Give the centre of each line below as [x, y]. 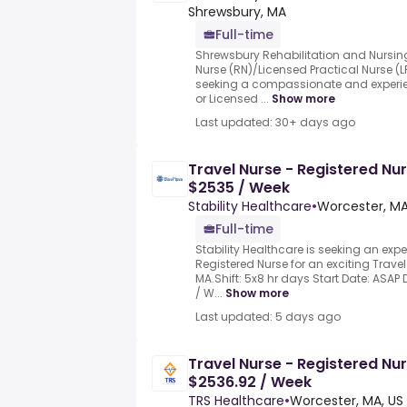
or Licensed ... [232, 99]
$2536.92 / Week [250, 382]
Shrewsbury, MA [237, 12]
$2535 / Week [239, 188]
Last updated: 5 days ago [268, 317]
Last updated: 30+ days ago [275, 123]
